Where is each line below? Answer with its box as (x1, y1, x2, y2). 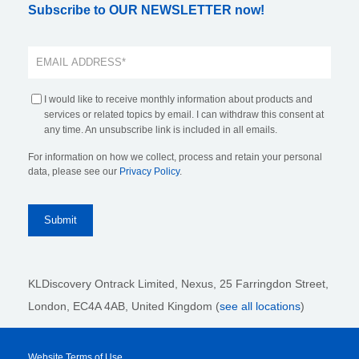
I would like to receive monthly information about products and (44, 93, 313, 105)
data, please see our (28, 165, 119, 177)
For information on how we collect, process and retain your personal (28, 151, 322, 163)
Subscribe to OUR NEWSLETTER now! (28, 2, 264, 17)
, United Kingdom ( (125, 299, 220, 313)
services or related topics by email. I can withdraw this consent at (44, 108, 324, 120)
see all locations (220, 299, 301, 313)
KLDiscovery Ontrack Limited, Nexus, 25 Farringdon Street (28, 276, 325, 290)
